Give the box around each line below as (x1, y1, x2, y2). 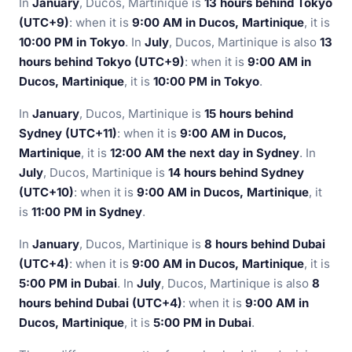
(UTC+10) (19, 185, 74, 200)
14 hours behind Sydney (168, 165, 304, 180)
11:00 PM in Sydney (31, 204, 142, 219)
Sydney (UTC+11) (19, 126, 117, 141)
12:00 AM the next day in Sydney (110, 145, 299, 160)
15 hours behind (204, 106, 293, 121)
